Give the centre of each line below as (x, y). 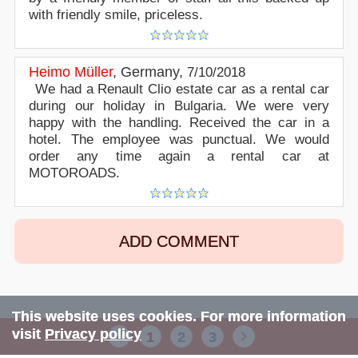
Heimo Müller (71, 72)
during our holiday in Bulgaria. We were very (179, 105)
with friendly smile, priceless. (116, 14)
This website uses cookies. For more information (179, 316)
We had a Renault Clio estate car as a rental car (182, 89)
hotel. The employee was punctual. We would (179, 139)
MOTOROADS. (75, 173)
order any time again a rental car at (179, 156)
